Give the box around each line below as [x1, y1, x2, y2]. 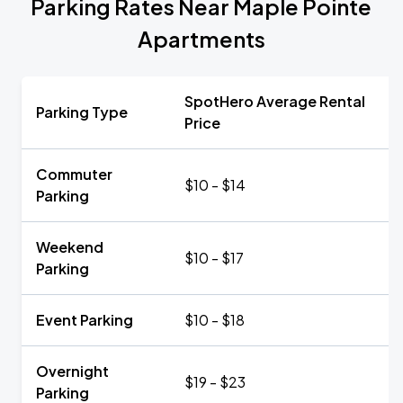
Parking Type [36, 103, 128, 121]
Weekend [36, 237, 103, 256]
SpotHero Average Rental [184, 92, 365, 111]
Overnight [36, 362, 109, 381]
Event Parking [36, 310, 133, 329]
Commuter [36, 165, 112, 184]
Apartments [138, 25, 265, 52]
